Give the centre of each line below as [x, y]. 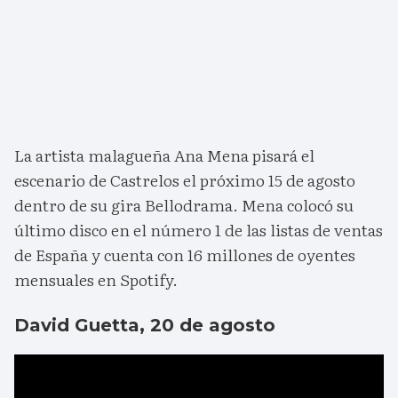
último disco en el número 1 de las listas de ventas [199, 230]
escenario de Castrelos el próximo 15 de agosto [185, 180]
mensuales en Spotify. [96, 280]
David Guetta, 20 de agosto [145, 326]
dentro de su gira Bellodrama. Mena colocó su [184, 205]
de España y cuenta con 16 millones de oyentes [185, 255]
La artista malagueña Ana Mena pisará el [164, 155]
